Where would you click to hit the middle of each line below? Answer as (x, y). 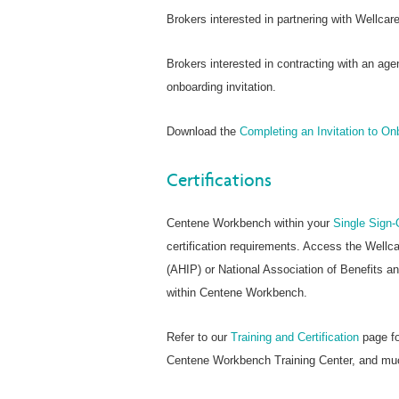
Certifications (219, 179)
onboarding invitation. (221, 86)
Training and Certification (295, 337)
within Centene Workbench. (237, 292)
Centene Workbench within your (250, 223)
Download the (203, 131)
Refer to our (199, 337)
